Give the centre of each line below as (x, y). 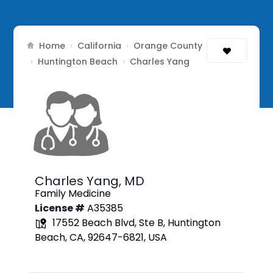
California (100, 45)
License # (60, 208)
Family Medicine (73, 193)
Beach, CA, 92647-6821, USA (101, 237)
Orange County (168, 45)
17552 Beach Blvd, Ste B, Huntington (136, 223)
